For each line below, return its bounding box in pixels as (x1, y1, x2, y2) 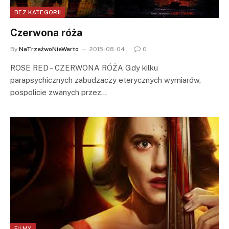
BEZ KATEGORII (14, 9, 61, 15)
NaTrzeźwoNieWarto (19, 45, 79, 53)
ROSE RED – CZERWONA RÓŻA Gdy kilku (10, 63, 158, 72)
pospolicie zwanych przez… (10, 87, 107, 97)
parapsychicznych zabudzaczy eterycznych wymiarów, (10, 75, 201, 84)
